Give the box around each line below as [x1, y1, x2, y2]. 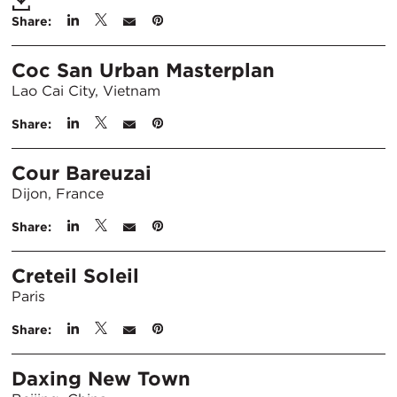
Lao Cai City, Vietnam [12, 82, 160, 99]
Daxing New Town [12, 367, 191, 390]
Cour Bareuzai [12, 161, 152, 184]
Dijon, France [12, 185, 104, 202]
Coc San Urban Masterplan [12, 58, 275, 82]
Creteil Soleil [12, 264, 139, 287]
